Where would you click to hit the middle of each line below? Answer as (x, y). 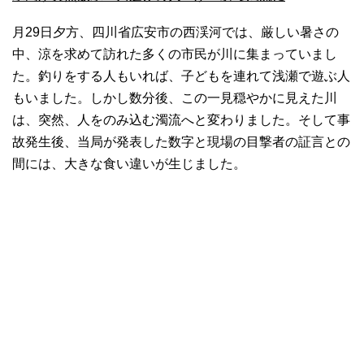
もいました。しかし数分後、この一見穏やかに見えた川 (175, 98)
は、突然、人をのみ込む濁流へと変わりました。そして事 (181, 120)
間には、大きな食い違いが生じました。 (129, 164)
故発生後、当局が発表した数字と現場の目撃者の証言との (181, 142)
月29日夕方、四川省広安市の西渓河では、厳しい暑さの (175, 32)
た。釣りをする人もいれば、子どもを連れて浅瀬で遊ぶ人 (181, 76)
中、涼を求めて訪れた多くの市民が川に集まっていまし (175, 54)
